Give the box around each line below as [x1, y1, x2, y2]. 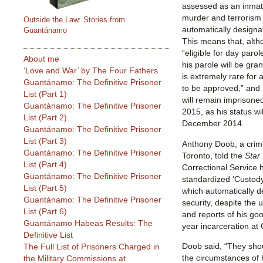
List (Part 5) [23, 183, 67, 193]
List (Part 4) [23, 160, 67, 170]
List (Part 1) [23, 89, 67, 99]
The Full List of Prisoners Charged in [23, 242, 160, 252]
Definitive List [23, 230, 73, 240]
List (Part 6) [23, 207, 67, 217]
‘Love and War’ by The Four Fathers [23, 66, 158, 76]
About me [23, 54, 59, 64]
